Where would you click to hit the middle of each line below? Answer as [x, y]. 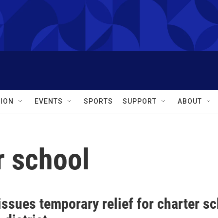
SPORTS [98, 101]
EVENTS [49, 101]
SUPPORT [140, 101]
